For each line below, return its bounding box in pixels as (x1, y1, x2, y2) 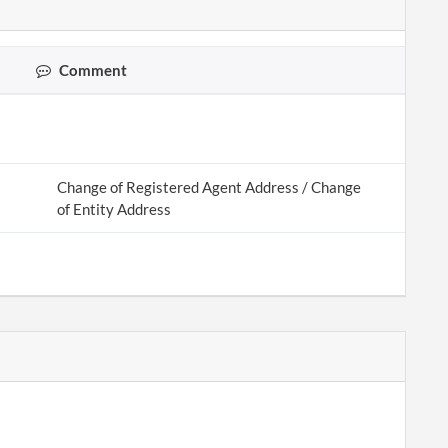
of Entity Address (56, 200, 171, 218)
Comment (56, 61, 128, 79)
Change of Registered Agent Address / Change (56, 178, 361, 196)
